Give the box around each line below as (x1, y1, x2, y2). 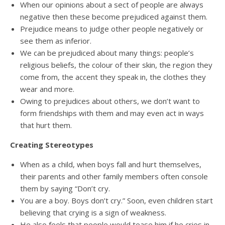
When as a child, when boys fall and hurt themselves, (20, 159, 201, 169)
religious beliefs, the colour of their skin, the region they (20, 60, 212, 70)
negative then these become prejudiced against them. (20, 12, 207, 22)
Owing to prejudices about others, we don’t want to (20, 96, 200, 106)
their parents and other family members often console (20, 171, 208, 181)
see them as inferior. (20, 36, 91, 46)
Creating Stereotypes (15, 140, 93, 150)
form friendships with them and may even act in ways (20, 108, 204, 118)
